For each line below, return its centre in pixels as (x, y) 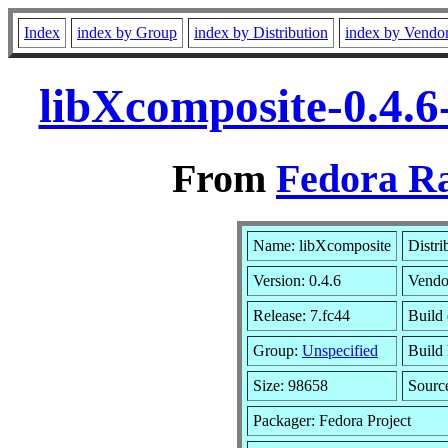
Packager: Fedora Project (332, 420)
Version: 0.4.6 (297, 280)
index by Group (127, 32)
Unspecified (340, 350)
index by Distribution (261, 32)
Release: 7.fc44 (301, 315)
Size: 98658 (290, 385)
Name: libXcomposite (322, 245)
